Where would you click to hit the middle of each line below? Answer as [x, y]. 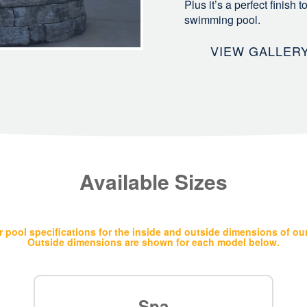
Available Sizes [153, 182]
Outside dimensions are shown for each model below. [153, 242]
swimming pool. [222, 19]
